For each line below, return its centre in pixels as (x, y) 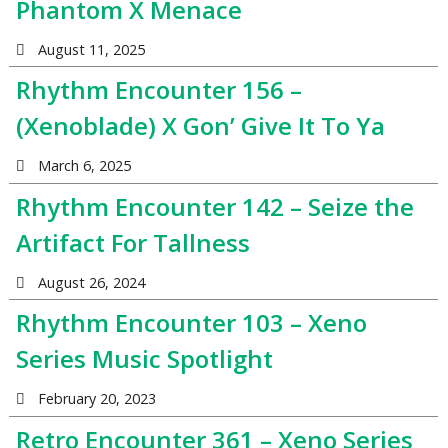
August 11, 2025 (91, 49)
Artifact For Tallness (132, 242)
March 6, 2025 (84, 166)
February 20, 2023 (96, 399)
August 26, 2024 (91, 282)
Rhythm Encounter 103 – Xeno (191, 323)
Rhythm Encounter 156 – (158, 90)
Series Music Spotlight (144, 359)
